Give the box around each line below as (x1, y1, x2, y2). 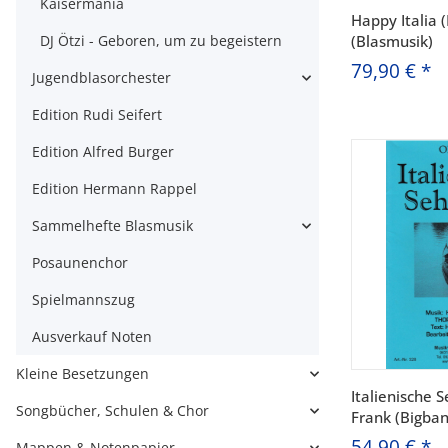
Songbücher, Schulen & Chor (16, 401, 209, 420)
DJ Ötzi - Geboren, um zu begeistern (40, 31, 282, 50)
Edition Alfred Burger (32, 142, 174, 161)
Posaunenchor (32, 253, 128, 272)
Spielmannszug (32, 290, 135, 309)
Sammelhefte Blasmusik (32, 216, 193, 235)
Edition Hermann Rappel (32, 179, 197, 198)
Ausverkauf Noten (32, 327, 152, 346)
